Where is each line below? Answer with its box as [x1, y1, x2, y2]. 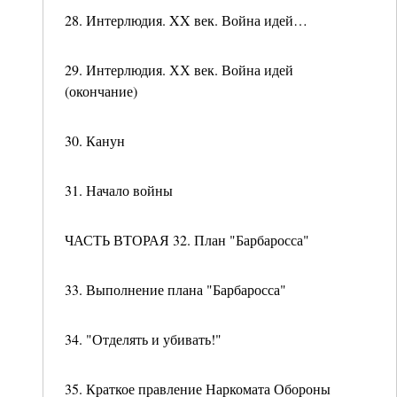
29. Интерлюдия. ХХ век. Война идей [65, 60, 293, 79]
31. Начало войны [65, 181, 173, 199]
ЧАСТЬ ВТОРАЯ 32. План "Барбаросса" [65, 230, 309, 249]
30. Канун [65, 131, 125, 150]
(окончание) [65, 82, 137, 100]
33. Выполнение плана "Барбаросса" [65, 280, 286, 299]
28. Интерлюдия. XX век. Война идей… [65, 11, 307, 29]
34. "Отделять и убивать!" [65, 330, 222, 348]
